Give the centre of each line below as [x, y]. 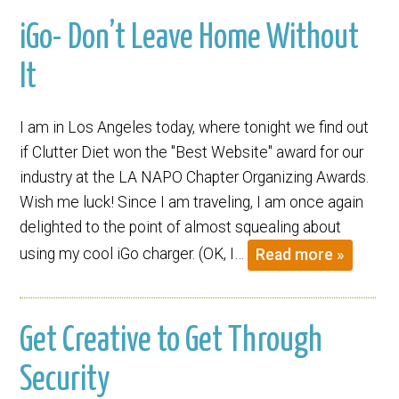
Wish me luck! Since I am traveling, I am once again [192, 203]
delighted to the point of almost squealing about [181, 228]
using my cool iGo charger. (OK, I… [134, 254]
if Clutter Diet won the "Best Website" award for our [192, 153]
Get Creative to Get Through [171, 342]
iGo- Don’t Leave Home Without [190, 39]
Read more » [301, 254]
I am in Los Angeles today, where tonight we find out [195, 128]
